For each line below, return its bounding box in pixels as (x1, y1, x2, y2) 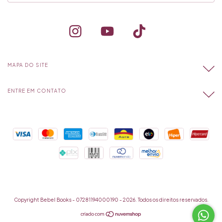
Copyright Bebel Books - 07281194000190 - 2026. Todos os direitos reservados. (13, 197, 209, 203)
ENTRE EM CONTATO (7, 88, 66, 94)
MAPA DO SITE (7, 62, 48, 68)
